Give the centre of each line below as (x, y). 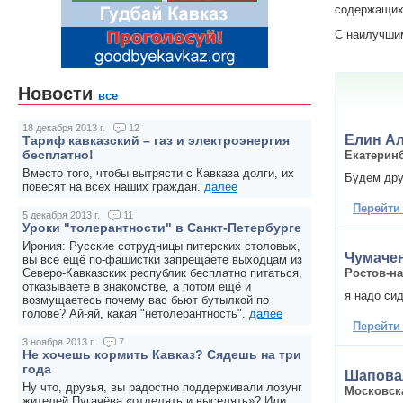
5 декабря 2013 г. (63, 215)
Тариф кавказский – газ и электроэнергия (156, 141)
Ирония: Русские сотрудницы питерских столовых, (161, 246)
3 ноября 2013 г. (60, 342)
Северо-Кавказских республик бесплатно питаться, (162, 273)
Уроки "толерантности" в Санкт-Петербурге (162, 228)
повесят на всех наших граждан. (113, 187)
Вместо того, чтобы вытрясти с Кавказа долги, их (158, 174)
